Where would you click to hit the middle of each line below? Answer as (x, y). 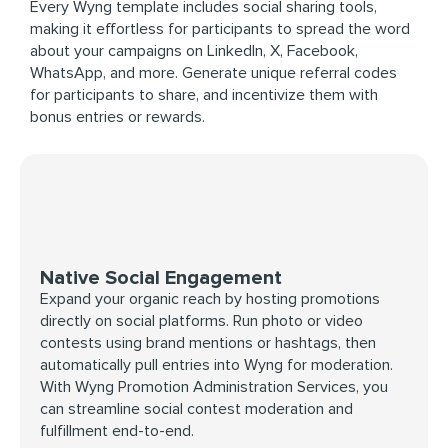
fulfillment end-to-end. (117, 430)
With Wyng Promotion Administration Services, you (214, 386)
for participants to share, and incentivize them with (204, 94)
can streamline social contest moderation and (196, 408)
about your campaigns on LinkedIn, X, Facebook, (194, 50)
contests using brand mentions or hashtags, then (208, 342)
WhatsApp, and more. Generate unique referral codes (213, 72)
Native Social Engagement (161, 277)
